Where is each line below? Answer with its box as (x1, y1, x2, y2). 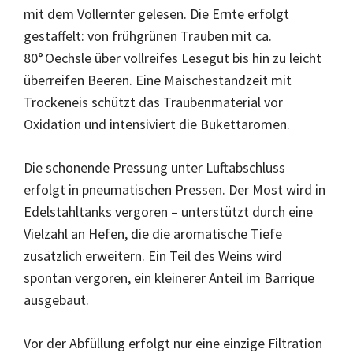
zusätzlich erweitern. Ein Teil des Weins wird (24, 247, 282, 266)
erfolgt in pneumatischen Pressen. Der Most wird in (24, 180, 325, 199)
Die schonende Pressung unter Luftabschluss (24, 158, 285, 177)
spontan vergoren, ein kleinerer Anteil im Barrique (24, 269, 314, 288)
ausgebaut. (24, 291, 89, 310)
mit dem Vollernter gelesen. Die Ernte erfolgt (24, 5, 289, 24)
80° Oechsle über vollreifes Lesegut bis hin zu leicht (24, 49, 321, 68)
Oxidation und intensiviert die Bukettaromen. (24, 115, 290, 134)
